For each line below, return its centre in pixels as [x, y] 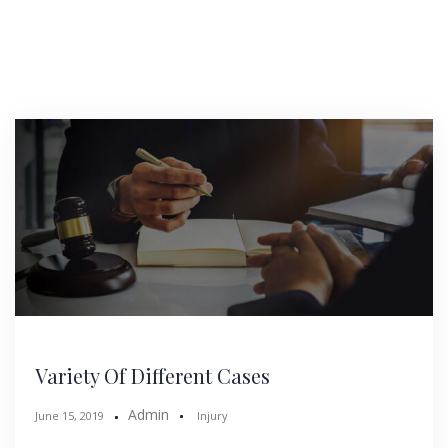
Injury [212, 416]
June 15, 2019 [69, 416]
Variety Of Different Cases [152, 376]
